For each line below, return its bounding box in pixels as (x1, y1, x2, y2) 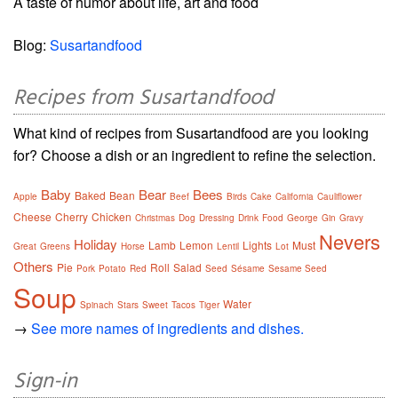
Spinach (80, 298, 114, 311)
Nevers (319, 227, 380, 255)
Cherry (55, 208, 88, 224)
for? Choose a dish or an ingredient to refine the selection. (13, 144, 376, 165)
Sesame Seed (268, 261, 327, 275)
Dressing (199, 211, 235, 224)
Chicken (92, 208, 131, 224)
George (287, 211, 318, 224)
